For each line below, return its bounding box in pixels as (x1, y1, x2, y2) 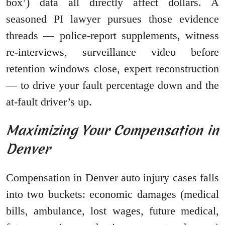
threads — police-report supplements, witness (6, 29, 219, 42)
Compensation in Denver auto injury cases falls (6, 171, 219, 184)
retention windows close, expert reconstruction (6, 62, 219, 75)
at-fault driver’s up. (6, 95, 92, 108)
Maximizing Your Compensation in (6, 121, 219, 140)
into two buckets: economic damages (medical (6, 188, 219, 201)
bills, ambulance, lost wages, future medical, (6, 204, 219, 217)
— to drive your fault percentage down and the (6, 79, 219, 92)
